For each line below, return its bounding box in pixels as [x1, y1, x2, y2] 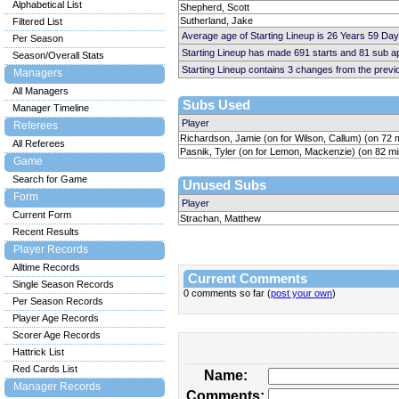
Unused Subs [183, 178, 266, 192]
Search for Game [12, 174, 87, 184]
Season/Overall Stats [12, 50, 104, 61]
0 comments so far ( [183, 288, 271, 298]
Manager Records [13, 380, 101, 393]
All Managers [12, 85, 69, 96]
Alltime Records [12, 262, 80, 273]
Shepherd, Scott [180, 2, 249, 12]
